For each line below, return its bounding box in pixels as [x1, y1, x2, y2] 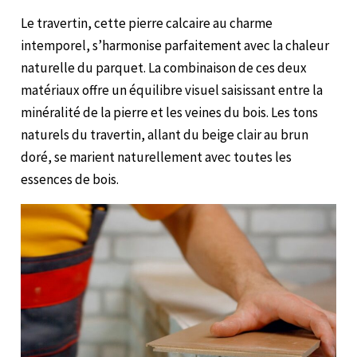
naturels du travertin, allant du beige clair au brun [21, 125, 309, 143]
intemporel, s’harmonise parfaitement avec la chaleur [21, 36, 330, 54]
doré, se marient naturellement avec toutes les [21, 147, 292, 166]
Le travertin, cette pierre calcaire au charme [21, 14, 273, 32]
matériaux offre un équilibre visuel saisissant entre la [21, 80, 324, 99]
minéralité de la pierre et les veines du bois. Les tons [21, 103, 319, 121]
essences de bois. [21, 170, 120, 188]
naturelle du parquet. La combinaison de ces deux [21, 58, 308, 76]
